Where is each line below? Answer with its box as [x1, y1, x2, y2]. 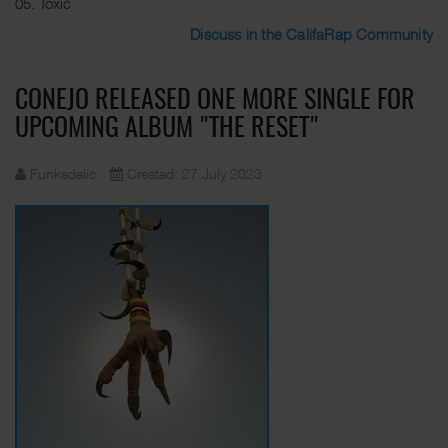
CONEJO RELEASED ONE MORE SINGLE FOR [15, 88, 415, 114]
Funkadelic [30, 165, 96, 182]
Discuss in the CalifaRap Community [190, 25, 433, 43]
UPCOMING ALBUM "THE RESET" [15, 116, 319, 142]
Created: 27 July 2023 [127, 165, 262, 182]
